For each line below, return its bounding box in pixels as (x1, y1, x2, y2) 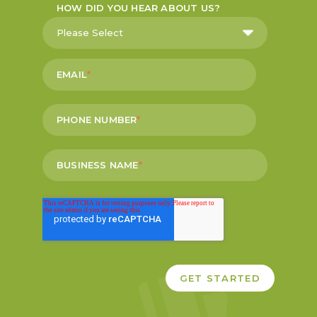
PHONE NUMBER (57, 113, 137, 125)
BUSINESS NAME (57, 158, 139, 171)
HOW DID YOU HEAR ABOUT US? (57, 2, 221, 14)
